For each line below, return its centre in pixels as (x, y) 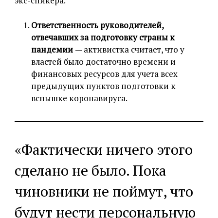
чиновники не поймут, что (104, 191)
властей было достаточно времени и (103, 62)
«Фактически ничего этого (104, 150)
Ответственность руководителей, (97, 25)
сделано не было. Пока (91, 171)
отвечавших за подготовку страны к (103, 37)
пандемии (53, 50)
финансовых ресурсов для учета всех (104, 74)
